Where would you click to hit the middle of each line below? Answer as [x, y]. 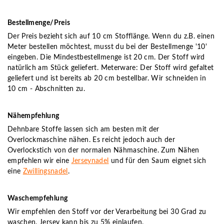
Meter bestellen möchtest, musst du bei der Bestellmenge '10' [107, 47]
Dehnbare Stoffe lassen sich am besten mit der [83, 129]
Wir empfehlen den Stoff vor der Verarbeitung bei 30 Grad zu [107, 212]
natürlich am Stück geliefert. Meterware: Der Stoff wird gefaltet [111, 68]
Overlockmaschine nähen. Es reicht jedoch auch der [91, 140]
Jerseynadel [90, 161]
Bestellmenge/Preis [39, 23]
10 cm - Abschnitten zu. [46, 89]
